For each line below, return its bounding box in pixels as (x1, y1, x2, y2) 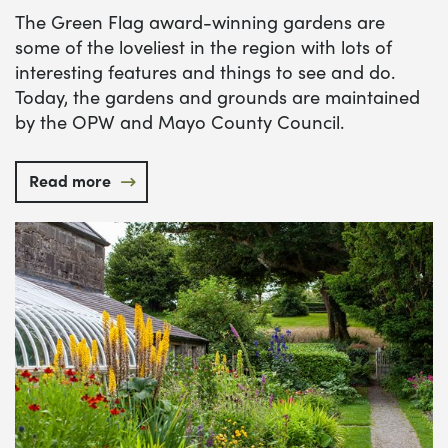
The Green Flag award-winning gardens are (15, 8, 385, 36)
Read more (29, 169, 111, 193)
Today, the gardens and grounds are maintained (15, 83, 420, 111)
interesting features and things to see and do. (15, 58, 395, 86)
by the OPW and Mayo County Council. (15, 108, 344, 136)
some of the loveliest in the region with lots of (15, 33, 392, 61)
